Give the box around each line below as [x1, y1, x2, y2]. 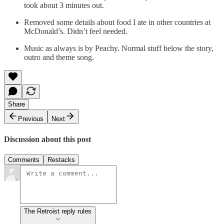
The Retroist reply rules [24, 207, 91, 215]
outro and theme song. [24, 53, 94, 62]
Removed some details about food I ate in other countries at [24, 18, 210, 27]
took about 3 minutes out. [24, 1, 104, 10]
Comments [8, 155, 39, 163]
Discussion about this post [4, 134, 91, 143]
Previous [18, 115, 43, 123]
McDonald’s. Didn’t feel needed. [24, 27, 127, 36]
